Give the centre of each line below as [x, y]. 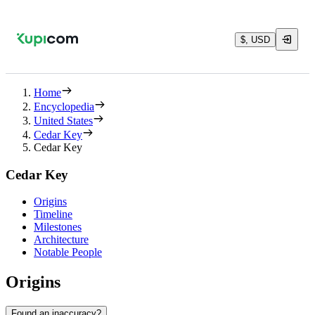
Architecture [61, 240]
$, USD [255, 39]
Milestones [58, 227]
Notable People [68, 252]
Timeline [53, 214]
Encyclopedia [64, 107]
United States [63, 121]
